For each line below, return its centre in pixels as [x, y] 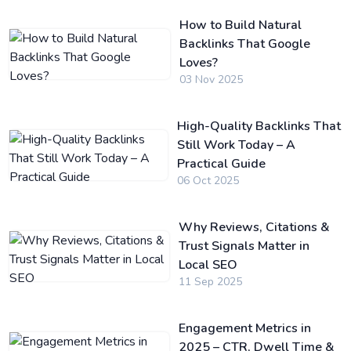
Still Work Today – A [237, 145]
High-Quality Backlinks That [259, 126]
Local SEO [208, 265]
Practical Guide [222, 164]
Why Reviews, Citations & [255, 227]
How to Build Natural [241, 25]
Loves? [199, 63]
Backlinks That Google [245, 44]
